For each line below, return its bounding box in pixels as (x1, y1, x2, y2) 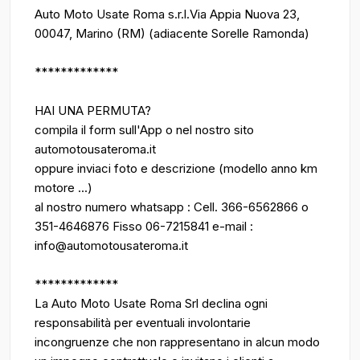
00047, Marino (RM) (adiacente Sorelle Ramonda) (35, 26, 309, 41)
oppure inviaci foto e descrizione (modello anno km (35, 161, 317, 176)
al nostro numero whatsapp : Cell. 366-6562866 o (35, 199, 309, 215)
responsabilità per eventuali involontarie (35, 315, 251, 330)
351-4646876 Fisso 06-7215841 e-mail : (35, 219, 253, 234)
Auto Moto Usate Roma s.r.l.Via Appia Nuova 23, (35, 6, 300, 22)
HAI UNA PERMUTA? (35, 103, 151, 118)
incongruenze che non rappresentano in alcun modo (35, 334, 320, 350)
